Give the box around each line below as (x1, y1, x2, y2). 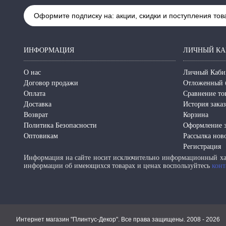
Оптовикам (24, 131, 58, 141)
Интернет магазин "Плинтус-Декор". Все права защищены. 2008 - (16, 216, 206, 223)
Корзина (183, 109, 209, 120)
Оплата (24, 88, 45, 98)
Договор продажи (24, 78, 78, 88)
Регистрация (183, 141, 221, 151)
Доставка (24, 99, 51, 109)
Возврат (24, 109, 48, 120)
